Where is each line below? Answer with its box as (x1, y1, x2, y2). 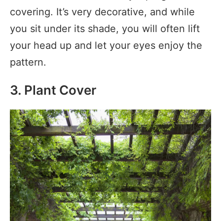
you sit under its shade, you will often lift (10, 22, 200, 35)
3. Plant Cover (10, 82, 96, 98)
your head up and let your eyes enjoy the (10, 39, 202, 51)
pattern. (10, 56, 46, 68)
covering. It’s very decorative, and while (10, 5, 195, 18)
